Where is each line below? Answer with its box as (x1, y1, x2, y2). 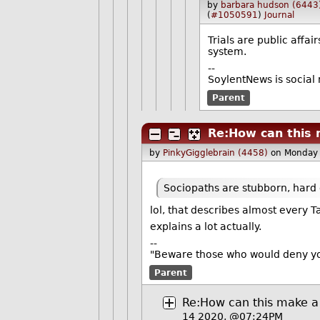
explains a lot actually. (150, 220, 262, 232)
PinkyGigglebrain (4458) (162, 147, 268, 158)
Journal (264, 10, 294, 21)
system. (208, 46, 247, 57)
